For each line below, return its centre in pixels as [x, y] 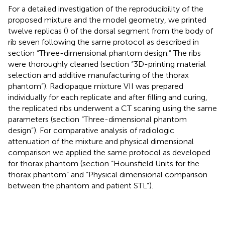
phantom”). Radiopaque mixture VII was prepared [96, 86]
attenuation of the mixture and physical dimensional [101, 141]
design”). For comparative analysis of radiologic [91, 130]
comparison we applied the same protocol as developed [109, 152]
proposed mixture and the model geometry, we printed [107, 20]
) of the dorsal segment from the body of [139, 31]
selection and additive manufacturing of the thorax [98, 75]
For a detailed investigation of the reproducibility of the [106, 9]
